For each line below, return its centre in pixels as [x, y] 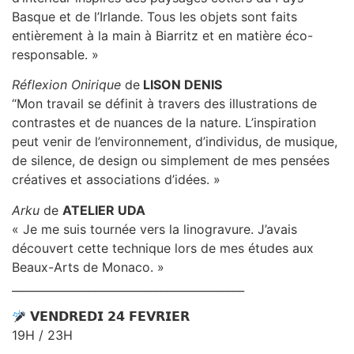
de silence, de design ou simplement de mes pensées [171, 161]
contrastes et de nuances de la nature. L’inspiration [164, 123]
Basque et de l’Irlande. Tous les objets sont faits [154, 16]
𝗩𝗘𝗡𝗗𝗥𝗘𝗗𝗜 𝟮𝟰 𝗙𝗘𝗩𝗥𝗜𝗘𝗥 [108, 316]
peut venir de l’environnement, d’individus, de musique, [175, 142]
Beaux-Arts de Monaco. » [88, 267]
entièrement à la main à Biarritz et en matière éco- [162, 35]
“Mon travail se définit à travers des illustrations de [164, 104]
